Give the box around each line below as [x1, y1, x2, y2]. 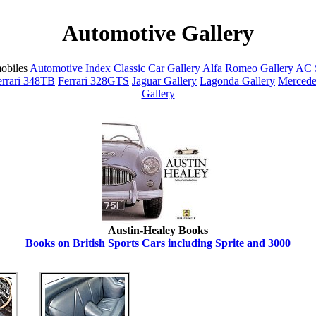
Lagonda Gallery [200, 74, 275, 87]
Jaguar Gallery [132, 74, 197, 87]
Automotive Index [29, 61, 111, 74]
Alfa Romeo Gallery [202, 61, 293, 74]
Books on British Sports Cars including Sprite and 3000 [25, 236, 291, 249]
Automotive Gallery [62, 20, 254, 47]
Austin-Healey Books [108, 224, 208, 236]
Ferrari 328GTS [58, 74, 129, 87]
